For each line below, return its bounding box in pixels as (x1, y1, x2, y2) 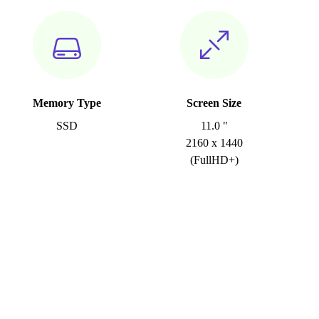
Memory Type (32, 97, 101, 109)
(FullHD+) (189, 154, 239, 166)
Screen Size (187, 97, 242, 109)
